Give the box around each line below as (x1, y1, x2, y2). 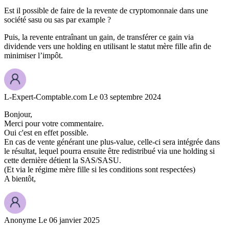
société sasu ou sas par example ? (4, 15, 111, 25)
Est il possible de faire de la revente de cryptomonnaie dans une (4, 6, 208, 15)
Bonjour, (4, 110, 32, 119)
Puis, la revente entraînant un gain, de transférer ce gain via (4, 33, 194, 42)
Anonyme (4, 216, 36, 225)
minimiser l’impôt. (4, 51, 63, 60)
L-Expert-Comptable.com (4, 93, 87, 102)
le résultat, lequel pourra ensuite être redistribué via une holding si (4, 147, 215, 156)
